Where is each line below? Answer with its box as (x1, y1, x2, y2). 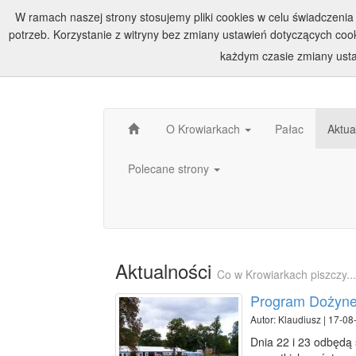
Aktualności (115, 257, 217, 284)
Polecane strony (128, 161, 212, 176)
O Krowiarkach (166, 121, 243, 137)
